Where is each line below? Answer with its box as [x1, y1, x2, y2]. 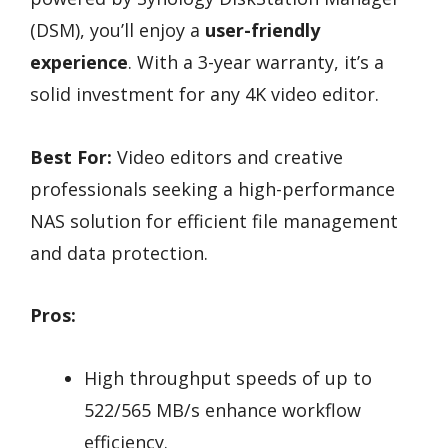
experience [30, 50, 128, 74]
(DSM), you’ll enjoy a [30, 18, 205, 42]
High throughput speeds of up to [84, 365, 372, 390]
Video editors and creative [112, 144, 343, 169]
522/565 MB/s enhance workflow [84, 397, 361, 422]
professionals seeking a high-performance [30, 176, 395, 201]
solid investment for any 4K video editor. [30, 82, 379, 106]
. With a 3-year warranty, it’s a [128, 50, 384, 74]
